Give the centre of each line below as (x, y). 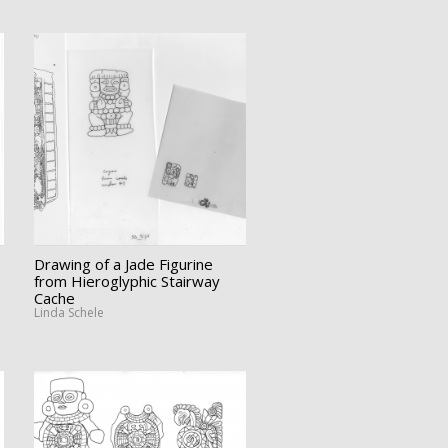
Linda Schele (68, 312)
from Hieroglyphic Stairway (126, 280)
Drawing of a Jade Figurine (123, 263)
